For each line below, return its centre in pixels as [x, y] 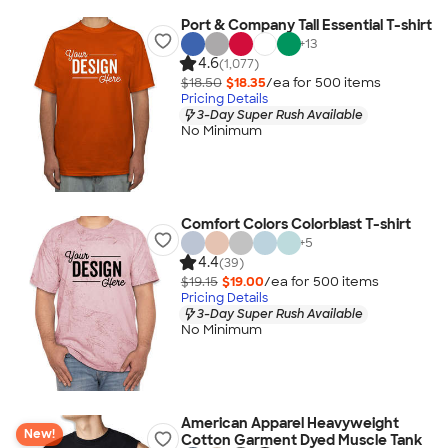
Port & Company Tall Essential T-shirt [306, 25]
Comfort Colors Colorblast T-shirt [295, 224]
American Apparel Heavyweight [289, 423]
